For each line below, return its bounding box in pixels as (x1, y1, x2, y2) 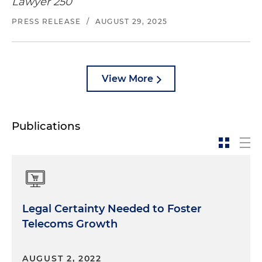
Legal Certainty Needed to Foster (22, 202, 202, 216)
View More (102, 73, 153, 85)
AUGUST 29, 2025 (95, 17, 168, 26)
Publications (12, 119, 80, 133)
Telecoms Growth (22, 218, 118, 231)
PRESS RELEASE (12, 17, 81, 26)
